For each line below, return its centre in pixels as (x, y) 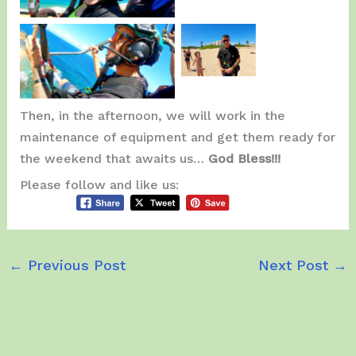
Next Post (296, 265)
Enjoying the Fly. (97, 61)
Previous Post (74, 265)
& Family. (218, 61)
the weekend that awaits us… (114, 158)
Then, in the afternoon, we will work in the (152, 115)
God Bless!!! (244, 158)
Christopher (218, 39)
